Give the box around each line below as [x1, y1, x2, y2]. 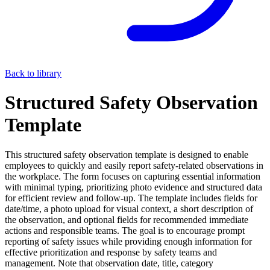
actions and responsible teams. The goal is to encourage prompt [5, 225, 245, 236]
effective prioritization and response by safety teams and [5, 246, 217, 257]
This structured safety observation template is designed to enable [5, 149, 248, 160]
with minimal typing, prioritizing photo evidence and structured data [5, 181, 262, 192]
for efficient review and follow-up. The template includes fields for [5, 192, 257, 203]
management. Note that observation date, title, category [5, 257, 213, 268]
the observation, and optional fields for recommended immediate [5, 214, 248, 225]
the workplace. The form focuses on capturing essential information [5, 171, 260, 181]
